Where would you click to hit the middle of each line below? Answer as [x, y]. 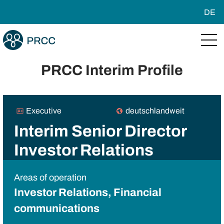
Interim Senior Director [100, 131]
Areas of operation [50, 178]
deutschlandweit [155, 111]
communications [56, 209]
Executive [43, 111]
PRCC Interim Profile [112, 70]
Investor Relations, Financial [87, 193]
